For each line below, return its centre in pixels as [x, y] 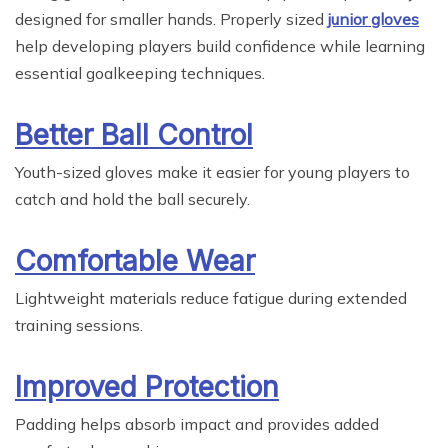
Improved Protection [147, 387]
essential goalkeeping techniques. [140, 73]
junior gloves [373, 19]
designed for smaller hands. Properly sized [171, 19]
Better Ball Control [134, 135]
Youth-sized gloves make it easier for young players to [212, 172]
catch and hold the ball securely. [132, 199]
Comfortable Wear [135, 261]
